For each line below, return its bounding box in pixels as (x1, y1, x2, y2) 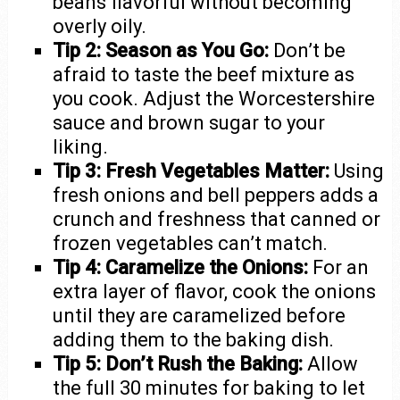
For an (308, 255, 370, 279)
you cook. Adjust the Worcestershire (53, 87, 376, 110)
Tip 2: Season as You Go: (53, 38, 270, 62)
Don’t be (269, 38, 346, 62)
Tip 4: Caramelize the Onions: (53, 255, 309, 279)
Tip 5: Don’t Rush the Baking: (53, 352, 304, 375)
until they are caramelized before (53, 304, 346, 327)
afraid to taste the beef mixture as (53, 62, 355, 86)
